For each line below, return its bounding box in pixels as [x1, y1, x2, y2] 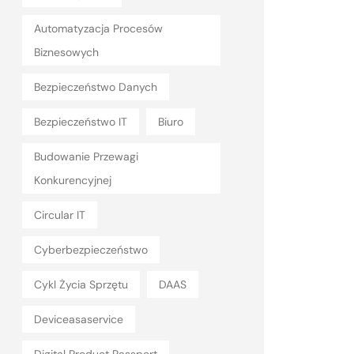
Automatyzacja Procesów [34, 21, 163, 36]
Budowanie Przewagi [34, 149, 138, 164]
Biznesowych [34, 45, 99, 59]
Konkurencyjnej [34, 173, 111, 187]
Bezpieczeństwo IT [34, 115, 127, 129]
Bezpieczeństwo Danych [34, 80, 157, 94]
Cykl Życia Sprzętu [34, 277, 128, 292]
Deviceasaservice [34, 312, 123, 326]
